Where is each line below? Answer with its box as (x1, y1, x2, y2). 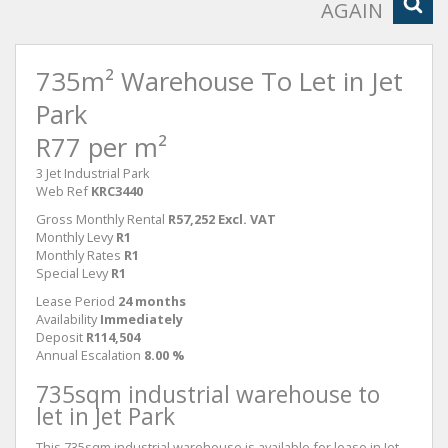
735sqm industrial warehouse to (36, 379, 380, 410)
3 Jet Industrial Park (36, 164, 150, 182)
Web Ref (36, 182, 88, 200)
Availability (36, 310, 97, 328)
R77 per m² (36, 130, 167, 165)
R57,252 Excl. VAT (168, 210, 276, 228)
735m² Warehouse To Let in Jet (36, 64, 403, 99)
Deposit (36, 328, 83, 346)
